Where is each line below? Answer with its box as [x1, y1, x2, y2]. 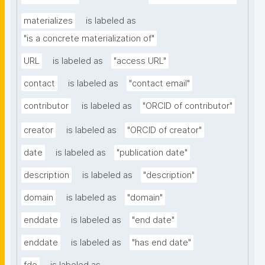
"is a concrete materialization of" [24, 33, 154, 44]
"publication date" [117, 147, 188, 159]
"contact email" [129, 78, 190, 89]
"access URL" [114, 56, 166, 67]
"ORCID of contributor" [143, 101, 232, 112]
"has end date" [132, 237, 191, 248]
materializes [24, 15, 73, 27]
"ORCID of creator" [127, 125, 202, 136]
